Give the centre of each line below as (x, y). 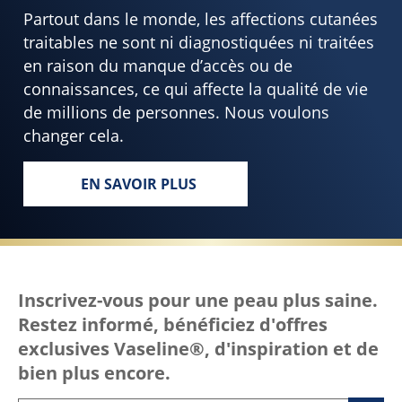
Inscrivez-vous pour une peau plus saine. (198, 300)
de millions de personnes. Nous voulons (176, 112)
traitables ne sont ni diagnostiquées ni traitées (198, 42)
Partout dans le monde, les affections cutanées (200, 18)
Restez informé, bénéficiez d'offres (173, 324)
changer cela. (73, 135)
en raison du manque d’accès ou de (157, 65)
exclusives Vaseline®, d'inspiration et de (198, 348)
